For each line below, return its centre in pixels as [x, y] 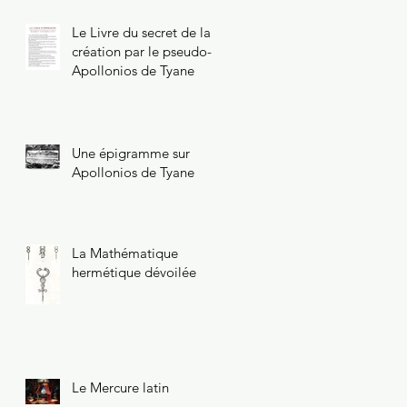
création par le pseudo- [142, 51]
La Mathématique [125, 253]
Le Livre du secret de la [141, 32]
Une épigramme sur [131, 153]
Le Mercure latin [120, 387]
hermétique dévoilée [134, 272]
